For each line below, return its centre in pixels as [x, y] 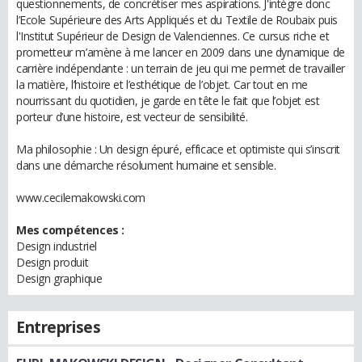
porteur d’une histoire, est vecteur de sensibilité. [132, 117]
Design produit [53, 262]
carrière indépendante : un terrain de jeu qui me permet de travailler [181, 68]
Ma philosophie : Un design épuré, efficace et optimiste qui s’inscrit [179, 149]
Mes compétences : [70, 230]
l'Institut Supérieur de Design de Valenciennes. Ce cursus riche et [173, 36]
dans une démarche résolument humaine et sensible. [146, 165]
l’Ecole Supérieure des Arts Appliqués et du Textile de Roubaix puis [177, 20]
